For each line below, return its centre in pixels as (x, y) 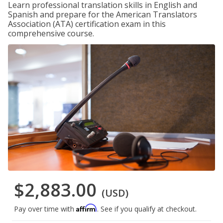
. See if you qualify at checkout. (147, 209)
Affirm (87, 208)
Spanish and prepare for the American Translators (103, 14)
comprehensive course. (51, 33)
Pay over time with (45, 209)
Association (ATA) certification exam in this (87, 24)
